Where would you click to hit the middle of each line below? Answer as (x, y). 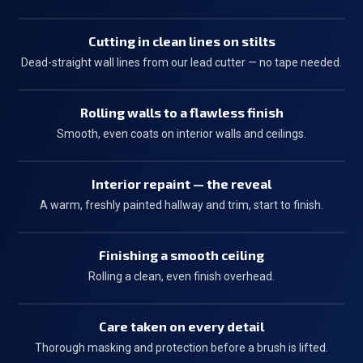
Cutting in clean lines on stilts (181, 41)
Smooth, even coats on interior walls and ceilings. (181, 134)
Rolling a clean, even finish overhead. (181, 276)
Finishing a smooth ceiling (181, 255)
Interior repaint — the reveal (181, 184)
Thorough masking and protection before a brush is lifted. (181, 348)
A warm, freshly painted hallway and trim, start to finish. (181, 205)
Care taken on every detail (181, 326)
